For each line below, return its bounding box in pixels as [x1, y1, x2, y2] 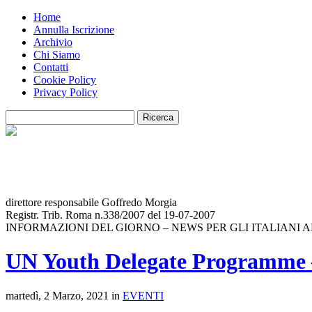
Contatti [33, 61, 68, 73]
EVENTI [123, 289, 164, 302]
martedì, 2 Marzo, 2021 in [6, 289, 123, 302]
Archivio [33, 36, 72, 48]
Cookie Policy [33, 74, 96, 86]
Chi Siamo [33, 49, 80, 61]
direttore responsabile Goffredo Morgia [6, 196, 177, 208]
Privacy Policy [33, 86, 97, 98]
